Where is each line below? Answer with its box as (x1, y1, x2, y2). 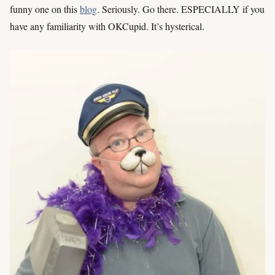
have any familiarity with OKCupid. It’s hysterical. (10, 19, 204, 33)
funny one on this (10, 2, 80, 15)
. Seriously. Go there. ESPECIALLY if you (97, 2, 265, 15)
